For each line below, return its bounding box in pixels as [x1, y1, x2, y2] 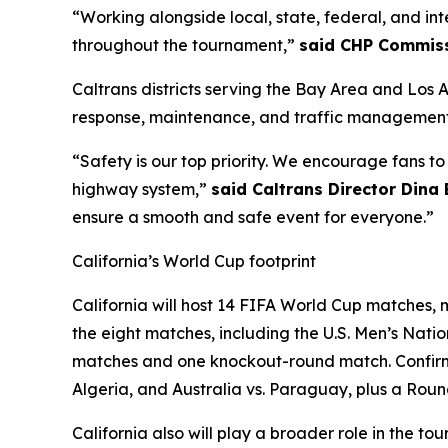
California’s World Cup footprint [72, 251, 316, 271]
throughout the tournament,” [72, 35, 299, 55]
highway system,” [72, 179, 211, 199]
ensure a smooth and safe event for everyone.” [72, 207, 434, 227]
